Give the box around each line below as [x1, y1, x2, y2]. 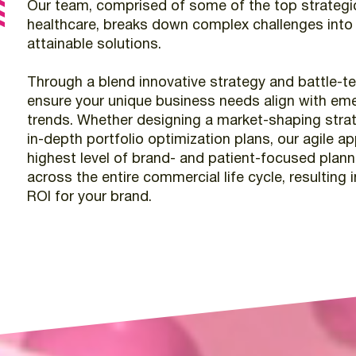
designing [136, 114, 201, 129]
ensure [26, 95, 72, 110]
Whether [76, 114, 133, 129]
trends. [26, 114, 73, 129]
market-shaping [216, 114, 321, 129]
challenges [252, 19, 323, 33]
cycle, [247, 172, 285, 186]
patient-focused [207, 153, 315, 167]
